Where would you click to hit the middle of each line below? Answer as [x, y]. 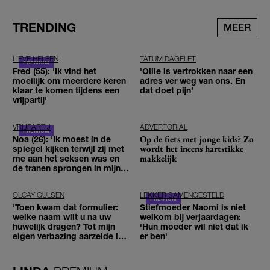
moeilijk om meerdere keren [69, 81]
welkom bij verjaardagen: [190, 217]
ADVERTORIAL [164, 127]
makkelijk [158, 159]
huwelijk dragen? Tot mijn [64, 227]
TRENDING [44, 28]
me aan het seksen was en [66, 159]
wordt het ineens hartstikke [192, 149]
